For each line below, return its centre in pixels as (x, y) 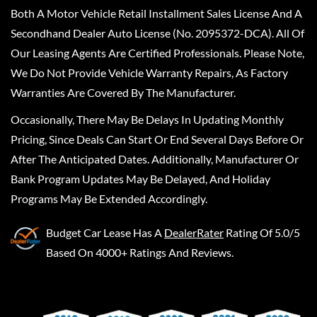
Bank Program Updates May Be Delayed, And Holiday (140, 178)
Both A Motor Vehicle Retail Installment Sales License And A (156, 13)
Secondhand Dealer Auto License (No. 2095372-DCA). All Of (157, 33)
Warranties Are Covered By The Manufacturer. (123, 92)
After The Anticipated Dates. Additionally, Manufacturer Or (155, 158)
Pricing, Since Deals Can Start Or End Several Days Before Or (157, 139)
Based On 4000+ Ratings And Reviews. (140, 252)
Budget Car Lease (88, 232)
